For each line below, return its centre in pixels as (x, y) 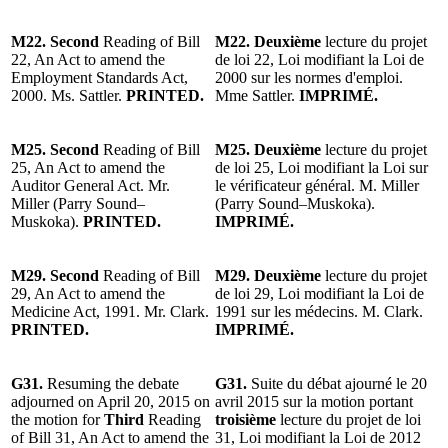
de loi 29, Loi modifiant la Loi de (319, 293)
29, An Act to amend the (88, 293)
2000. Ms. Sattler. (66, 95)
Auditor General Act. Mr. (90, 185)
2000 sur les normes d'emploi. (309, 77)
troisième (247, 419)
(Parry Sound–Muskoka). (295, 203)
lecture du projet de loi (350, 419)
